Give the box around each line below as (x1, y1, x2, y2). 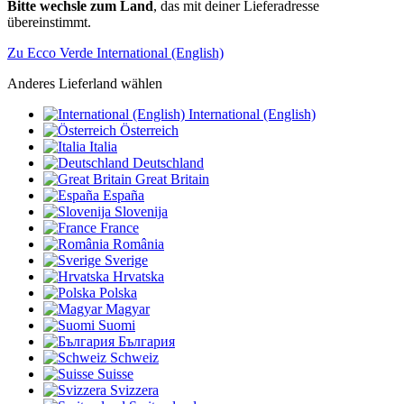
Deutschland (133, 155, 204, 170)
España (103, 188, 144, 203)
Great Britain (135, 171, 209, 187)
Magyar (106, 301, 150, 317)
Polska (99, 285, 137, 300)
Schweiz (110, 350, 159, 365)
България (118, 334, 175, 349)
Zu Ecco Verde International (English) (7, 45, 224, 60)
